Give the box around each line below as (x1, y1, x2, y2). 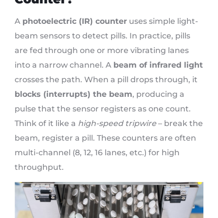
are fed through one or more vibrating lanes (15, 46, 189, 55)
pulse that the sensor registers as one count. (15, 104, 191, 114)
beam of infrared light (113, 60, 203, 70)
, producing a (132, 90, 184, 99)
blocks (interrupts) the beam (15, 90, 132, 99)
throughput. (15, 163, 64, 172)
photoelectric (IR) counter (22, 17, 127, 26)
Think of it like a (15, 119, 78, 128)
